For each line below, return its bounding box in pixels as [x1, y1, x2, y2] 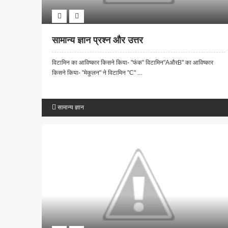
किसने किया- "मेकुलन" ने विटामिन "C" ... [52, 69, 142, 77]
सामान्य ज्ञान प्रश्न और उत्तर [52, 35, 143, 46]
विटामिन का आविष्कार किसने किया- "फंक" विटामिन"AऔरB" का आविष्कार [52, 59, 213, 67]
